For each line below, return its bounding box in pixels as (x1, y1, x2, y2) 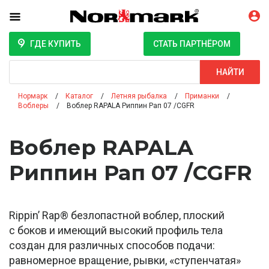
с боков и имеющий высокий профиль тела (9, 224, 223, 237)
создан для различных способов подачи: (9, 239, 215, 252)
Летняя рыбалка (111, 92, 167, 101)
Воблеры (18, 101, 49, 110)
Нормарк (18, 92, 47, 101)
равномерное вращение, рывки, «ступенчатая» (9, 254, 241, 267)
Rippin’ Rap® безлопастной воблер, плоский (9, 209, 225, 222)
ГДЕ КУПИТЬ (29, 39, 81, 49)
